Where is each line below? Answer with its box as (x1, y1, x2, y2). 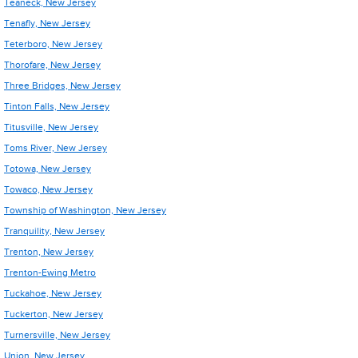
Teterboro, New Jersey (4, 38, 102, 50)
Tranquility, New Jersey (4, 225, 105, 237)
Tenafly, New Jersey (4, 18, 90, 29)
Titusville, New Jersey (4, 121, 98, 133)
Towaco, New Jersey (4, 184, 93, 195)
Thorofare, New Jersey (4, 59, 101, 70)
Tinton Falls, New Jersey (4, 101, 109, 112)
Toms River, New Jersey (4, 142, 107, 153)
